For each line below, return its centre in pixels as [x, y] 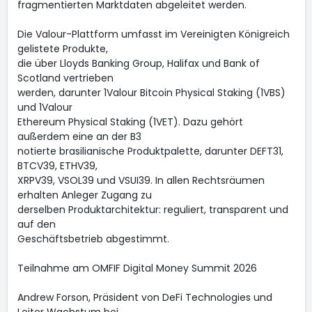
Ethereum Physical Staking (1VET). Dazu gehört [130, 122]
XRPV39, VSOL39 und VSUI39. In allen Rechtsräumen [141, 180]
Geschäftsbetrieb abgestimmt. [93, 239]
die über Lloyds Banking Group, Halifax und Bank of [138, 63]
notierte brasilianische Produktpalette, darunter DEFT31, [150, 151]
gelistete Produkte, [62, 49]
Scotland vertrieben [65, 78]
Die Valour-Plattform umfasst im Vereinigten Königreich [153, 34]
